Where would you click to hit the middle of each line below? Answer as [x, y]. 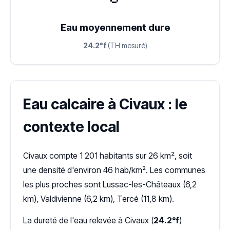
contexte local [71, 127]
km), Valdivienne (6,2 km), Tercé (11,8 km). [99, 199]
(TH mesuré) [127, 45]
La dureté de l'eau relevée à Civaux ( [88, 220]
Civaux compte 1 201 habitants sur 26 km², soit [108, 156]
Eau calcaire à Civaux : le [105, 104]
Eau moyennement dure [115, 27]
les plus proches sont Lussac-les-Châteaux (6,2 [110, 184]
